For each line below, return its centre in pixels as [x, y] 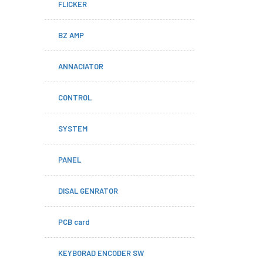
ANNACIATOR [81, 66]
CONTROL [75, 97]
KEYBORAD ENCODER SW [101, 253]
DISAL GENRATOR [88, 191]
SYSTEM [73, 129]
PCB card [74, 222]
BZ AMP [71, 35]
